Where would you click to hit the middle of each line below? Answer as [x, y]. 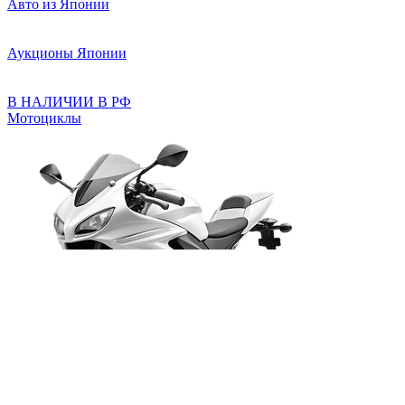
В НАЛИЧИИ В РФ [69, 102]
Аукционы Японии [67, 53]
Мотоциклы [44, 118]
